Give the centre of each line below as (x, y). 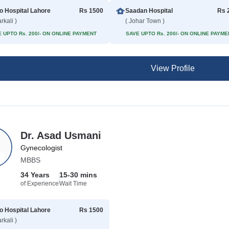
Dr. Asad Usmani (61, 135)
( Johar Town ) (145, 21)
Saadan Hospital (149, 11)
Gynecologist (42, 148)
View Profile (173, 68)
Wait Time (73, 184)
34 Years (35, 175)
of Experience (40, 184)
